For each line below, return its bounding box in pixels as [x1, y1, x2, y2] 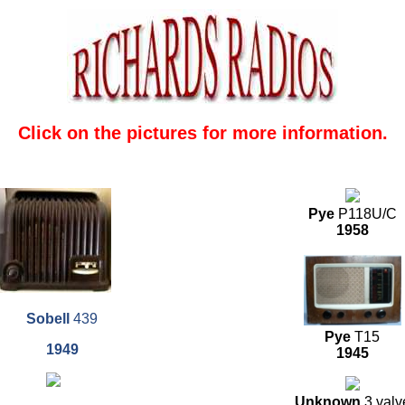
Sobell [26, 311, 70, 327]
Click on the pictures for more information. [17, 122, 388, 143]
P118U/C [337, 206, 397, 222]
